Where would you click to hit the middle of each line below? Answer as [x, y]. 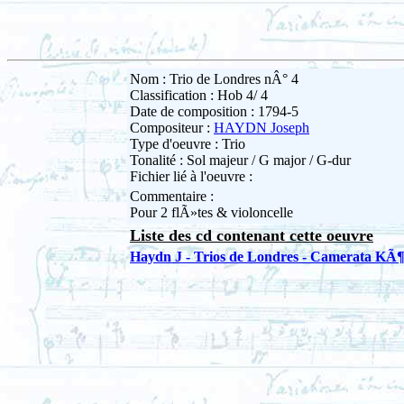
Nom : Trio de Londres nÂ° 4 [214, 79]
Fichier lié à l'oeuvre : [191, 177]
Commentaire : [172, 197]
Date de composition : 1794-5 [214, 112]
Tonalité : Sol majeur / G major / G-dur [240, 161]
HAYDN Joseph [262, 128]
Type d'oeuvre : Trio [188, 144]
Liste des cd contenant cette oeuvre [252, 236]
